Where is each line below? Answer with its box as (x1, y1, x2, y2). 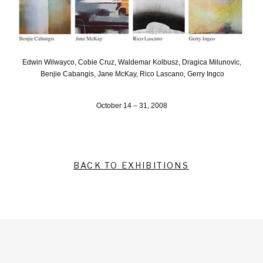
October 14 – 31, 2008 (96, 102, 167, 110)
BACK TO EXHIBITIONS (73, 160, 189, 170)
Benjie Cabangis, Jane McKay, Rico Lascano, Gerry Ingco (39, 69, 224, 78)
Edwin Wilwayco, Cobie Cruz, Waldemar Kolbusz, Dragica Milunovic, (22, 58, 241, 66)
